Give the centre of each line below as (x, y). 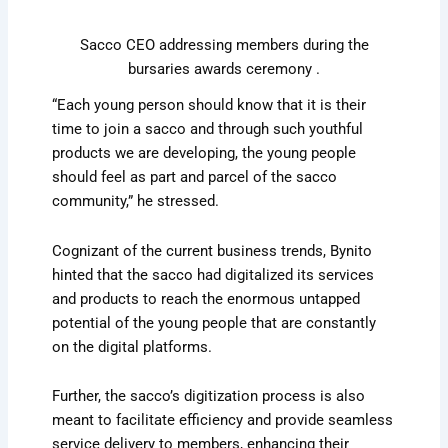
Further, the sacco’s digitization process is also (209, 396)
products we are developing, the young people (204, 153)
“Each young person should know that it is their (209, 105)
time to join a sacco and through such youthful (208, 129)
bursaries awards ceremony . (224, 69)
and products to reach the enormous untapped (206, 298)
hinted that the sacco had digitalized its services (213, 274)
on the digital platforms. (132, 346)
